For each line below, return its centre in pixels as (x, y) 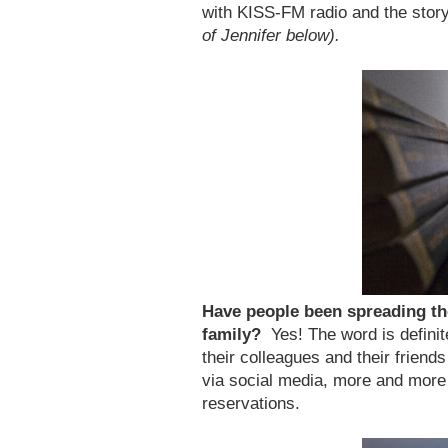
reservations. (251, 403)
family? (236, 334)
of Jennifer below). (271, 35)
